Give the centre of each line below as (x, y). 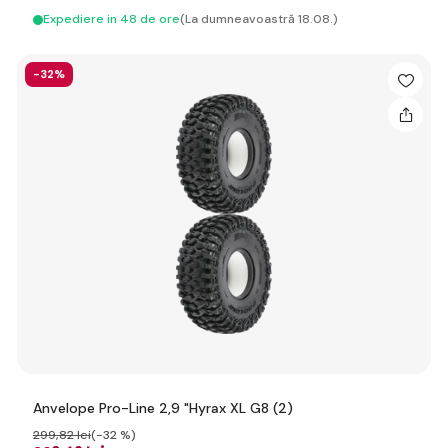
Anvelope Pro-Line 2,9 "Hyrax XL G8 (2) (163, 408)
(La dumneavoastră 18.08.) (259, 19)
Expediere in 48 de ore (111, 19)
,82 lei (73, 435)
